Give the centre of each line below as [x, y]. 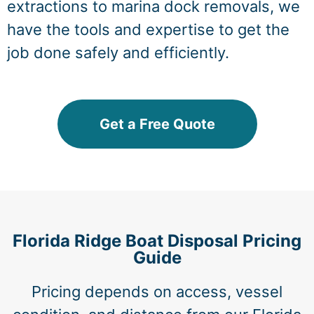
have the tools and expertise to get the [148, 30]
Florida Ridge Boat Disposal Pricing [157, 241]
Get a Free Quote [157, 124]
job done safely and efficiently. [118, 53]
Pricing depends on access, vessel [157, 292]
